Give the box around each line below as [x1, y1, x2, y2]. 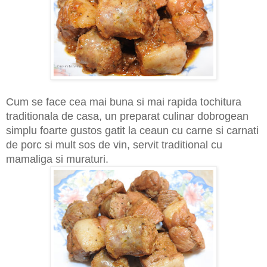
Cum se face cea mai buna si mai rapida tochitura [6, 95, 241, 108]
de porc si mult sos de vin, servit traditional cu [6, 138, 222, 151]
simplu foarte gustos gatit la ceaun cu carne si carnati [6, 124, 259, 136]
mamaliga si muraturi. [6, 153, 108, 165]
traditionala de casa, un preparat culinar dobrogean [6, 110, 249, 122]
